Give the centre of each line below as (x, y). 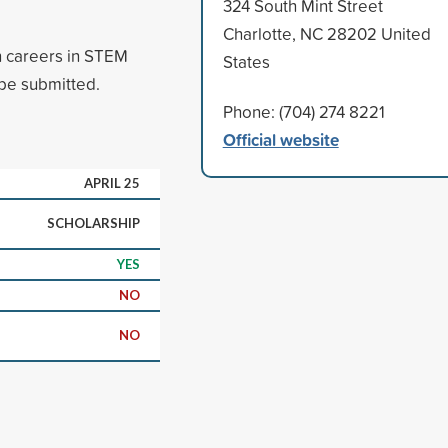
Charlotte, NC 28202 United (326, 33)
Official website (280, 139)
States (246, 61)
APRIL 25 (112, 182)
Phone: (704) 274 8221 (303, 111)
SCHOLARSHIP (93, 222)
